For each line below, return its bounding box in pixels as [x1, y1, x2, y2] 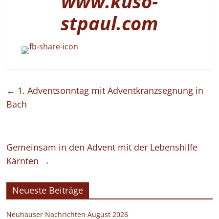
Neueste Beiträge [12, 184, 84, 197]
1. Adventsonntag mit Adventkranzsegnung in [15, 85, 204, 97]
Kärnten [6, 155, 42, 167]
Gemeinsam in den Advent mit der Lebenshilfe [6, 141, 198, 153]
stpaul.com [61, 10, 158, 36]
